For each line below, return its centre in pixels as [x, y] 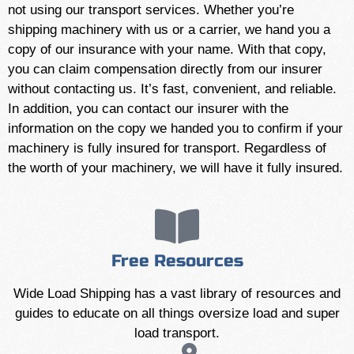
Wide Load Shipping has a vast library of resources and [177, 294]
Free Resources [177, 261]
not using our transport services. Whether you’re [151, 10]
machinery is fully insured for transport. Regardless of [167, 148]
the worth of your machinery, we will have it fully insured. [175, 168]
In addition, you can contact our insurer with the [148, 109]
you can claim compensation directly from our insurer [165, 69]
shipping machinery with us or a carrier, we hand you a [169, 30]
